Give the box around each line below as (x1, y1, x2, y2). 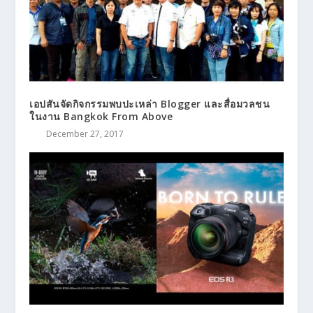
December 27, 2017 (46, 128, 124, 140)
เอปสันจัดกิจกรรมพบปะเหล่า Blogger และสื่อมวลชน (29, 97, 270, 111)
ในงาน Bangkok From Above (29, 110, 173, 124)
